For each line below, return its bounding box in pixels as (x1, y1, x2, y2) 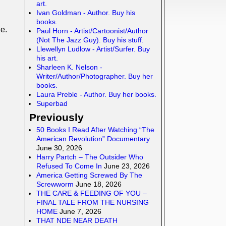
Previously (29, 111, 84, 123)
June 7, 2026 (59, 207, 101, 215)
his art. (36, 53, 58, 62)
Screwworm (36, 180, 74, 188)
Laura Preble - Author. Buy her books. (36, 90, 156, 98)
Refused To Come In (36, 161, 102, 170)
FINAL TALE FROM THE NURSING (36, 198, 149, 206)
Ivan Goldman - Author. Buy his (36, 8, 135, 17)
